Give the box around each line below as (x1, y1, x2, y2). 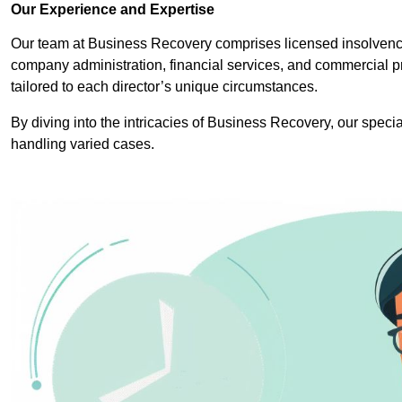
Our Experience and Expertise (11, 2, 214, 18)
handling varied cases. (11, 136, 158, 153)
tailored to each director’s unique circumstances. (11, 79, 318, 95)
